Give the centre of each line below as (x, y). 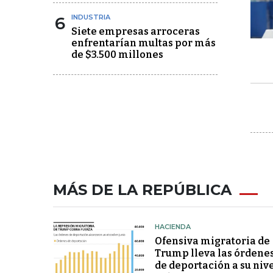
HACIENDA (172, 227)
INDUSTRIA (91, 17)
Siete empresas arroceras (136, 31)
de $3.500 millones (117, 55)
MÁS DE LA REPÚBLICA (142, 190)
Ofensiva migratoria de (212, 241)
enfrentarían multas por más (144, 43)
